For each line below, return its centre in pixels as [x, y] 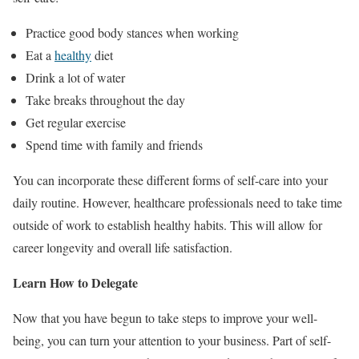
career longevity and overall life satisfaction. [123, 247]
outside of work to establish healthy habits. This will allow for [167, 224]
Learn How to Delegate [75, 282]
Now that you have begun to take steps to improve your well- [165, 317]
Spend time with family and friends [114, 144]
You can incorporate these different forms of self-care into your [170, 179]
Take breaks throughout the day [105, 99]
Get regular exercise [76, 122]
